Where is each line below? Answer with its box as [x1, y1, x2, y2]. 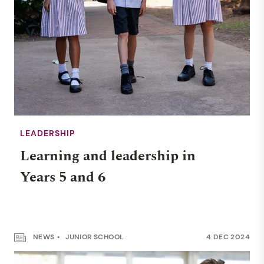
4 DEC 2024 [206, 232, 250, 242]
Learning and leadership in [20, 146, 196, 167]
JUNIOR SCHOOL [63, 232, 124, 242]
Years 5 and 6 [20, 167, 105, 188]
